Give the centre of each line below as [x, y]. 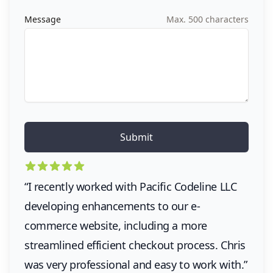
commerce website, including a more [116, 226]
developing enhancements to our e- [112, 206]
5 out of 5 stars [58, 167]
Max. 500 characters [207, 19]
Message [43, 19]
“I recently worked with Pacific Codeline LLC [131, 187]
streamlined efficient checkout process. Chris [135, 245]
